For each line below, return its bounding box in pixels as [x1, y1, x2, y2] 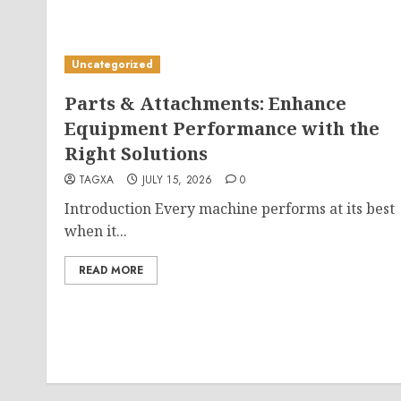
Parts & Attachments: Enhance [64, 91, 346, 115]
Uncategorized [72, 56, 153, 73]
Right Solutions [64, 141, 208, 166]
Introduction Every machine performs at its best [64, 199, 395, 218]
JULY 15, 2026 [141, 172, 213, 188]
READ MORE [79, 262, 143, 278]
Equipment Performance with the [64, 116, 380, 141]
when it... [64, 221, 127, 241]
